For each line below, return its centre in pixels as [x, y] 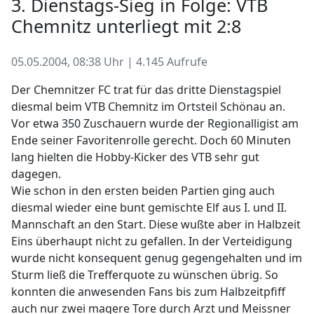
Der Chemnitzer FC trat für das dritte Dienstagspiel [146, 90]
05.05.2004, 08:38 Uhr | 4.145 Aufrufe [109, 62]
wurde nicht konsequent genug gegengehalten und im [157, 258]
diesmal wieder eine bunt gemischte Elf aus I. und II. [149, 207]
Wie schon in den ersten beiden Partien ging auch [143, 191]
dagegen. [36, 174]
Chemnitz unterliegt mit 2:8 [126, 26]
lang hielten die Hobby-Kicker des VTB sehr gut [135, 157]
